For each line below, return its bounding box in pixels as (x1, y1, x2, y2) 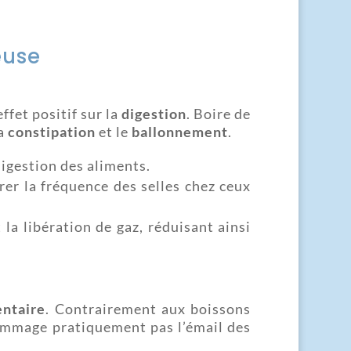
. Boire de (186, 104, 251, 122)
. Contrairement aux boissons (45, 299, 251, 317)
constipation (7, 122, 96, 140)
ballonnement (131, 122, 228, 140)
